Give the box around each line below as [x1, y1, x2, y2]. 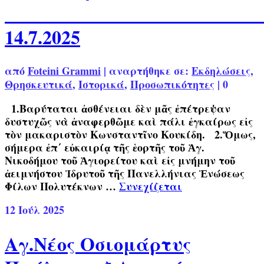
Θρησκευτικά [5, 77, 72, 93]
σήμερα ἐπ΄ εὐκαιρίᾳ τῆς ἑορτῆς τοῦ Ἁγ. [5, 140, 204, 156]
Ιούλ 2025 [15, 202, 64, 218]
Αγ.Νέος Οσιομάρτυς [5, 230, 192, 258]
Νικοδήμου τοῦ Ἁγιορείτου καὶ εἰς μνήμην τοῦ [5, 153, 235, 169]
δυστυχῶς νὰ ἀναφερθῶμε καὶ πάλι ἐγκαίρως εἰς [5, 114, 253, 130]
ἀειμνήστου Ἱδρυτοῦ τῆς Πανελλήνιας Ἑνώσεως [5, 166, 245, 181]
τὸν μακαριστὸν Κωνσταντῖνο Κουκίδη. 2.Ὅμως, [5, 127, 256, 143]
